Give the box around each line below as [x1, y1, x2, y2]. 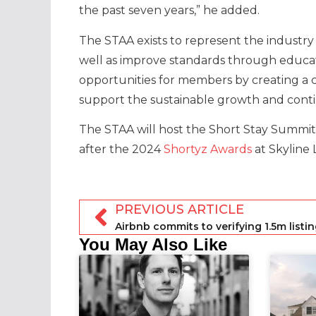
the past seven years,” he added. [79, 4, 260, 18]
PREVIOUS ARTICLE [115, 201, 244, 217]
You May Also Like [79, 234, 227, 254]
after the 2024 [79, 142, 164, 157]
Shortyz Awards [164, 142, 252, 157]
